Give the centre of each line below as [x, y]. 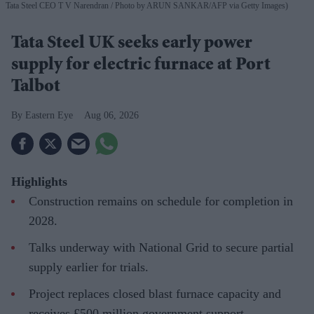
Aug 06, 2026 [111, 116]
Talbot [36, 88]
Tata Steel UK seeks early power [132, 45]
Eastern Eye [49, 116]
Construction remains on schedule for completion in [161, 202]
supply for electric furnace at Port [141, 66]
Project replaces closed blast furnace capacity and [155, 294]
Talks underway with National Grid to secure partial [161, 248]
